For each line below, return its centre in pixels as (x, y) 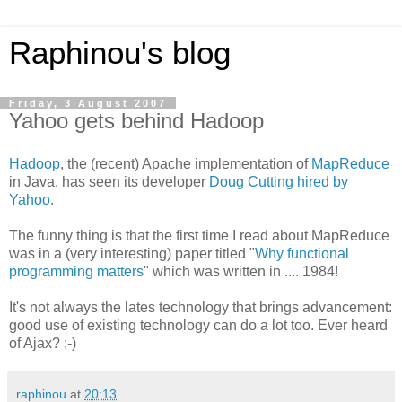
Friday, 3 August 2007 (88, 103)
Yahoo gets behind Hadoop (136, 121)
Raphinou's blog (120, 53)
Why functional (302, 253)
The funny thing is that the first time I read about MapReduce (199, 235)
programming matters (76, 271)
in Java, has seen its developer (109, 181)
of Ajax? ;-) (43, 343)
